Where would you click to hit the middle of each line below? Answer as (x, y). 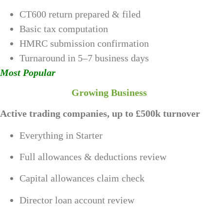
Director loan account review (77, 200)
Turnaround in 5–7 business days (84, 58)
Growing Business (109, 93)
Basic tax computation (64, 28)
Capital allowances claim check (82, 178)
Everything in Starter (61, 135)
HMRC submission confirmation (84, 43)
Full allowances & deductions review (93, 156)
